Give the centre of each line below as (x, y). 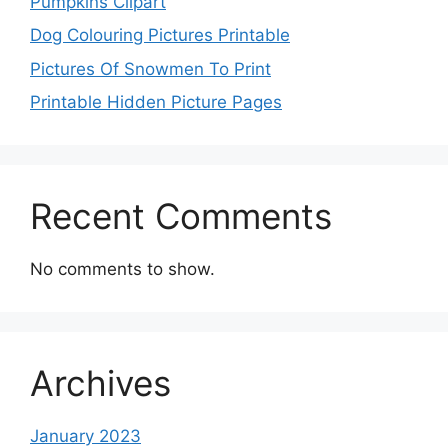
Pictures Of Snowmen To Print (150, 68)
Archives (100, 383)
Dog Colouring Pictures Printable (160, 35)
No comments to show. (122, 269)
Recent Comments (181, 216)
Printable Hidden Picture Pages (156, 102)
